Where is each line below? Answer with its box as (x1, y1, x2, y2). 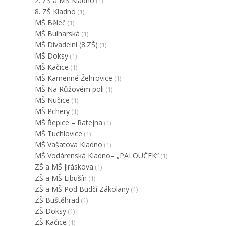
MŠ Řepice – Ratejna (34, 118, 102, 128)
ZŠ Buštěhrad (34, 195, 79, 205)
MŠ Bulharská (34, 29, 80, 39)
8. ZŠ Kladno (34, 7, 76, 17)
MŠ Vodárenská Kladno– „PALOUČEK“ (34, 151, 159, 161)
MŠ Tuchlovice (34, 129, 82, 139)
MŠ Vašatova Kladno (34, 140, 102, 150)
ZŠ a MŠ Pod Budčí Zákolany (34, 184, 129, 194)
